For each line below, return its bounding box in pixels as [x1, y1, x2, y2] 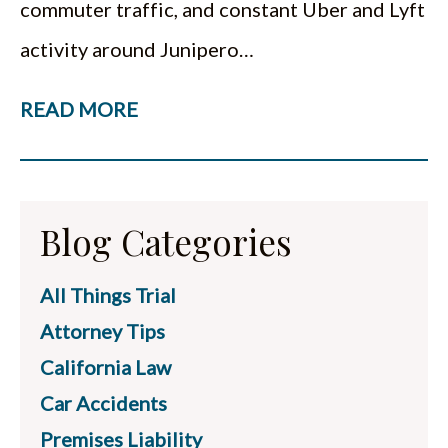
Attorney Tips [40, 319, 165, 343]
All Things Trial [40, 283, 176, 307]
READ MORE [20, 97, 138, 121]
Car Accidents [40, 391, 167, 415]
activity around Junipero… [20, 37, 254, 61]
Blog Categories [40, 218, 292, 265]
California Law [40, 355, 171, 379]
